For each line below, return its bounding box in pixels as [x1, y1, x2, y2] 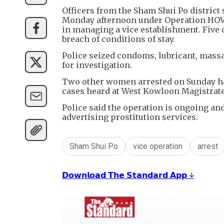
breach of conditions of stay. [62, 34, 175, 44]
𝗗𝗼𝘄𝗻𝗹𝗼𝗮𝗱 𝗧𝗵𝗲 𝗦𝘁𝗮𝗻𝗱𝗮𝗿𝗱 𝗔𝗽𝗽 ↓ [62, 170, 194, 180]
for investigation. [62, 60, 132, 70]
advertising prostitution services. [62, 112, 198, 122]
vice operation [133, 141, 182, 151]
